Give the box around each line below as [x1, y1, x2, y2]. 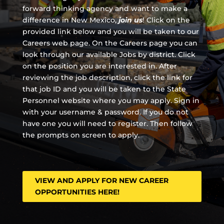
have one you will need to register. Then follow [22, 118, 192, 128]
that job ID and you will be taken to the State [22, 84, 186, 93]
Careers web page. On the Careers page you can [22, 38, 197, 47]
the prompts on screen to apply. [22, 130, 139, 139]
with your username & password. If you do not [22, 107, 188, 116]
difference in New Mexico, [22, 15, 118, 24]
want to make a [130, 3, 187, 13]
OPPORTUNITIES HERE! [34, 187, 119, 196]
